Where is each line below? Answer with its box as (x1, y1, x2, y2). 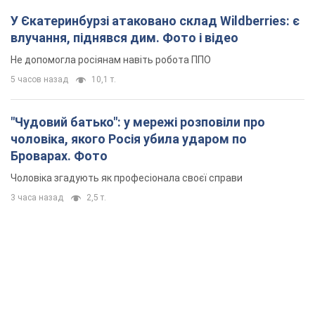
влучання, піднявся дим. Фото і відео (11, 30, 238, 46)
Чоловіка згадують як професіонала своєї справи (11, 172, 243, 184)
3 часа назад (11, 193, 63, 203)
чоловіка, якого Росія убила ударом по (11, 131, 247, 147)
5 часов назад (11, 75, 68, 85)
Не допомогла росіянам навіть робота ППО (11, 54, 211, 66)
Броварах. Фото (11, 148, 108, 164)
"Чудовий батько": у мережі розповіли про (11, 115, 265, 130)
